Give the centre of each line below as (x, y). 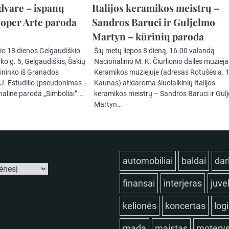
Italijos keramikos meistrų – (156, 8)
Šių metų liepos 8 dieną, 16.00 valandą (155, 51)
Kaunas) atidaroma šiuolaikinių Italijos (155, 83)
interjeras (183, 184)
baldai (194, 161)
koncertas (185, 206)
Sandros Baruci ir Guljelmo (154, 22)
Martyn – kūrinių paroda (148, 37)
